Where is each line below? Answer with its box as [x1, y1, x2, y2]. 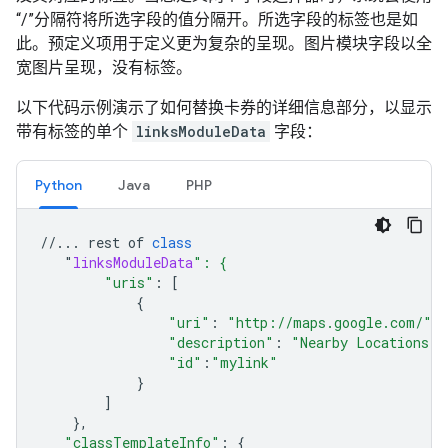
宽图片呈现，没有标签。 [16, 58, 192, 77]
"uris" [104, 273, 154, 292]
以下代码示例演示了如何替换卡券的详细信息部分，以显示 [16, 98, 432, 117]
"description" [168, 333, 274, 352]
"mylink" [211, 353, 278, 372]
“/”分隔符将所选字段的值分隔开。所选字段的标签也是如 [16, 10, 418, 29]
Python [35, 176, 82, 194]
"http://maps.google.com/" [227, 313, 432, 332]
